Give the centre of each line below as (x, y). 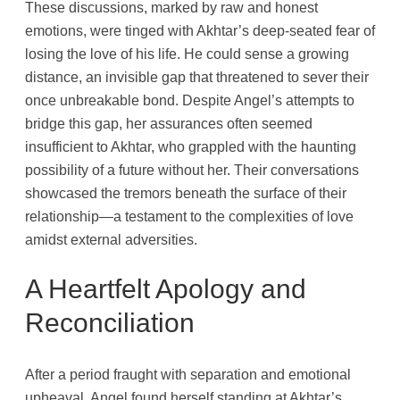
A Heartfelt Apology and (166, 289)
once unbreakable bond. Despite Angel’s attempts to (190, 100)
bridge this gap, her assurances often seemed (169, 123)
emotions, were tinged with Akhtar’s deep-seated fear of (200, 30)
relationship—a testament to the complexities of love (189, 216)
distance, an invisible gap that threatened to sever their (197, 76)
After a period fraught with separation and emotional (188, 375)
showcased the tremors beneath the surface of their (186, 192)
